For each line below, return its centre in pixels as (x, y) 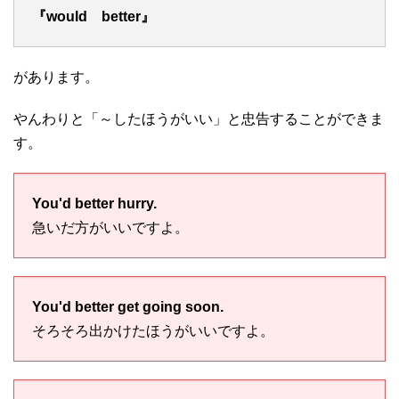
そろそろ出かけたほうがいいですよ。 (153, 330)
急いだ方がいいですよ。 (110, 227)
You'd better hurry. (94, 203)
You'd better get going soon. (128, 306)
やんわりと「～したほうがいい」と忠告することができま (199, 118)
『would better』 (94, 16)
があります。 (56, 77)
